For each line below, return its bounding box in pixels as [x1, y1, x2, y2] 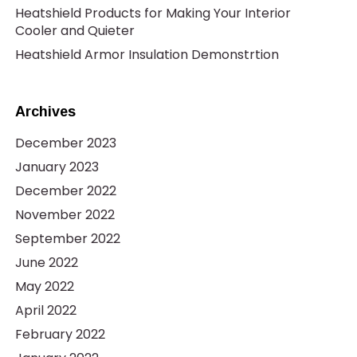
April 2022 [14, 301, 76, 320]
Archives [14, 104, 76, 120]
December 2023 [14, 134, 116, 152]
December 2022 [14, 182, 116, 200]
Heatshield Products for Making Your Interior [14, 4, 291, 22]
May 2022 [14, 277, 74, 296]
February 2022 [14, 325, 105, 343]
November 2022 [14, 206, 115, 224]
